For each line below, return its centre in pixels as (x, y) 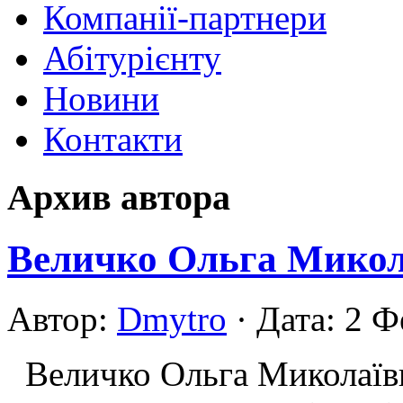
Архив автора (119, 197)
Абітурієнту (132, 58)
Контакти (113, 139)
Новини (101, 99)
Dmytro (172, 318)
